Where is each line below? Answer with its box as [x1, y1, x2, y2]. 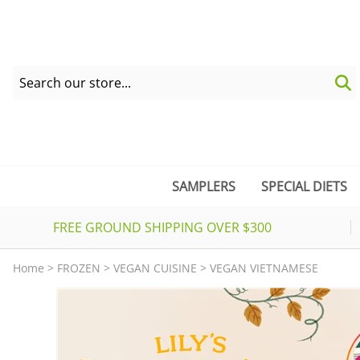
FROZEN [57, 260, 100, 276]
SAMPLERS [172, 178, 235, 196]
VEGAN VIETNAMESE [210, 260, 318, 276]
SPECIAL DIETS [261, 178, 347, 196]
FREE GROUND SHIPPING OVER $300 [52, 219, 272, 237]
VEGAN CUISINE [113, 260, 197, 276]
